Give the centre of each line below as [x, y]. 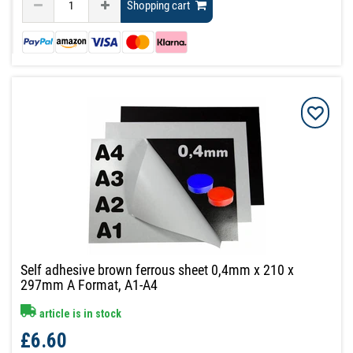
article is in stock [80, 313]
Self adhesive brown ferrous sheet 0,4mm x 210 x [158, 269]
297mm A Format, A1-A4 [89, 284]
